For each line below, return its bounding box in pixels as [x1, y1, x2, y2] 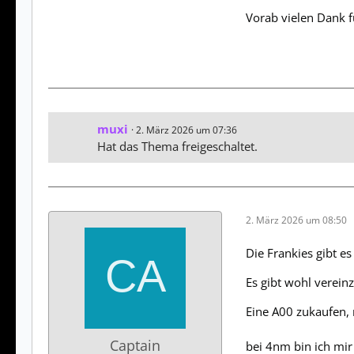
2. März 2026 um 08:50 [246, 213, 347, 227]
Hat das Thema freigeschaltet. [97, 138, 258, 155]
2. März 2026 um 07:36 [136, 123, 237, 137]
